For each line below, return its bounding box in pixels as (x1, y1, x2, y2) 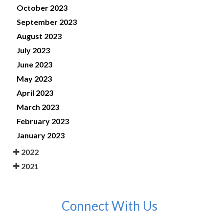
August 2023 (17, 31, 62, 41)
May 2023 (17, 73, 52, 83)
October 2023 (17, 2, 67, 12)
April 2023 (17, 88, 53, 97)
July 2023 (17, 45, 50, 55)
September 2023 (17, 17, 77, 26)
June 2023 (17, 59, 52, 69)
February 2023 (17, 116, 69, 126)
